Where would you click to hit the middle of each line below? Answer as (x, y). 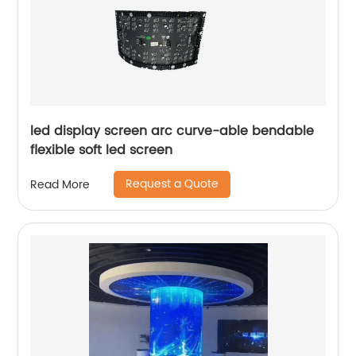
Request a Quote (172, 184)
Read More (60, 184)
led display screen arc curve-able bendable (172, 132)
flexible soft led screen (102, 151)
